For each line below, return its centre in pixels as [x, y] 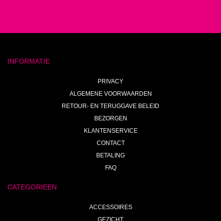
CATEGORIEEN [32, 187]
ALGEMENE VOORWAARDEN [110, 93]
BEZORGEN [110, 118]
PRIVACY [110, 81]
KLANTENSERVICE [110, 130]
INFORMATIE [29, 61]
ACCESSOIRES [110, 207]
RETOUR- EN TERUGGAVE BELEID [110, 106]
